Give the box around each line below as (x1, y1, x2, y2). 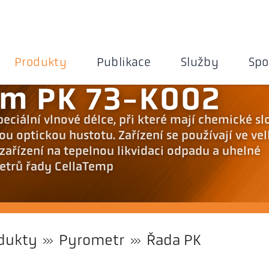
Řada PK (146, 233, 201, 249)
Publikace (96, 56, 151, 69)
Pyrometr (59, 233, 125, 249)
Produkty (14, 56, 67, 69)
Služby (180, 56, 219, 69)
